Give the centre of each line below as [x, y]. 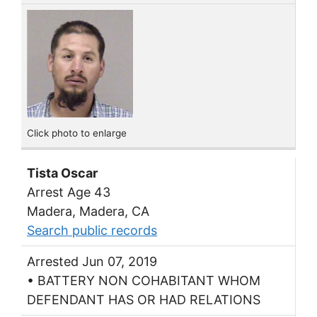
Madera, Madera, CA [88, 211]
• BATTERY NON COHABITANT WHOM [144, 280]
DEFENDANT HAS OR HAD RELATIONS [144, 299]
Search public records [92, 230]
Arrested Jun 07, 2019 [92, 261]
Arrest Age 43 [69, 192]
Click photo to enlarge [77, 133]
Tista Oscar [62, 173]
